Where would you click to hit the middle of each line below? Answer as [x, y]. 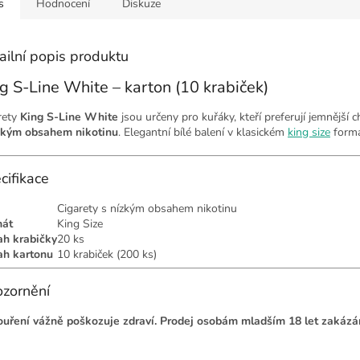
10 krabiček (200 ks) [107, 255]
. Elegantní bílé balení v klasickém [203, 133]
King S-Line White [69, 117]
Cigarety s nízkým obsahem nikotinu [147, 209]
